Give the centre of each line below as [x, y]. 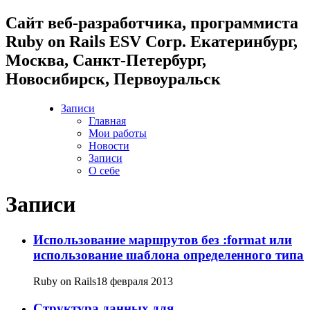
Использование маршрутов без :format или [163, 239]
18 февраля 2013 [135, 282]
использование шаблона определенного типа [168, 255]
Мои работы [118, 133]
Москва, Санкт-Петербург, [106, 60]
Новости [109, 145]
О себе [104, 170]
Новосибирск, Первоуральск [113, 79]
